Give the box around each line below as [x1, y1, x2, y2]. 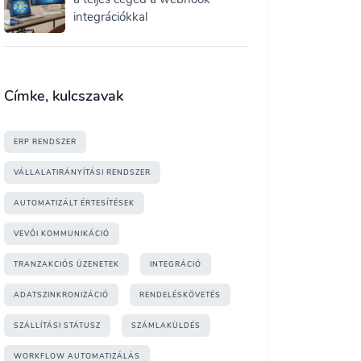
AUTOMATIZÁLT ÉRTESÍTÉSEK [14, 198, 135, 208]
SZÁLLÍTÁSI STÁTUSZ [14, 321, 101, 330]
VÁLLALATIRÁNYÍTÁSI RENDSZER [14, 168, 151, 177]
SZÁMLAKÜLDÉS [131, 321, 201, 330]
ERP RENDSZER [14, 137, 77, 147]
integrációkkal [73, 8, 147, 25]
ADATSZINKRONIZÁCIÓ [14, 290, 109, 300]
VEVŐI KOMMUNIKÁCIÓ [14, 229, 110, 239]
